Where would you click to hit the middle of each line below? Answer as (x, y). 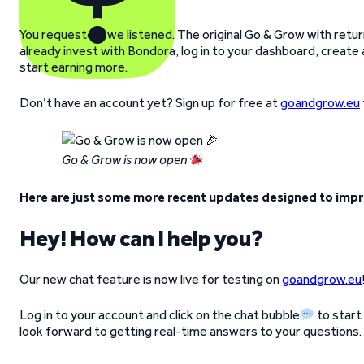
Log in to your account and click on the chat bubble (160, 315)
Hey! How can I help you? (141, 238)
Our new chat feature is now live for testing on (151, 279)
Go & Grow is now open (126, 160)
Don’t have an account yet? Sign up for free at (150, 103)
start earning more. (74, 67)
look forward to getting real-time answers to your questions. (191, 331)
